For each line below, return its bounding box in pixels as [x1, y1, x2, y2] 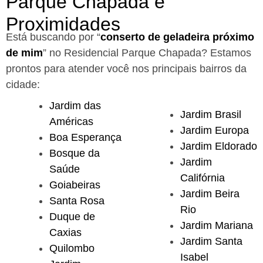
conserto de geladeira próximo [100, 31, 254, 43]
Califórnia [180, 171, 225, 184]
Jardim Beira [180, 187, 240, 200]
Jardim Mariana [180, 219, 253, 231]
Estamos [210, 46, 251, 59]
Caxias [49, 226, 82, 238]
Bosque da [49, 147, 100, 159]
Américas [49, 115, 93, 127]
